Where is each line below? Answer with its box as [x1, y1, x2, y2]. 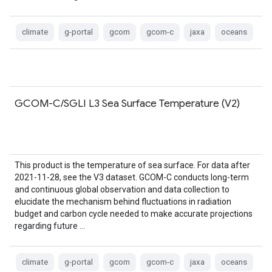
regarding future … [15, 221, 85, 231]
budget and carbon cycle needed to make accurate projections [15, 209, 253, 219]
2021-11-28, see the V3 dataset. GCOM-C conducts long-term [15, 172, 249, 182]
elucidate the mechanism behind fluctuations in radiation [15, 197, 231, 206]
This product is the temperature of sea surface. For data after [15, 160, 250, 170]
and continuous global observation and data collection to [15, 185, 229, 194]
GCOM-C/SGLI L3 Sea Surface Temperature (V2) [15, 97, 240, 110]
